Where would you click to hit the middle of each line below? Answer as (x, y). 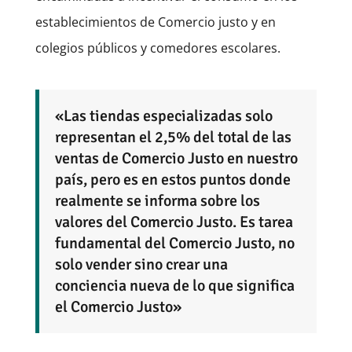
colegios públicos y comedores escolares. (158, 48)
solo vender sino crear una (141, 264)
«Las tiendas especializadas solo (163, 115)
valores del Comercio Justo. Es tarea (174, 222)
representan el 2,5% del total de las (173, 137)
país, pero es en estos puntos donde (172, 179)
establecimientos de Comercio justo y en (155, 22)
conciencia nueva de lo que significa (174, 285)
